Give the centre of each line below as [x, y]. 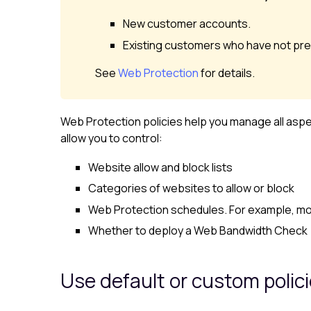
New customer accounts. [187, 24]
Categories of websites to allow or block [191, 188]
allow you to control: [111, 138]
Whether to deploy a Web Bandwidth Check [198, 230]
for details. [227, 73]
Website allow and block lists [160, 167]
